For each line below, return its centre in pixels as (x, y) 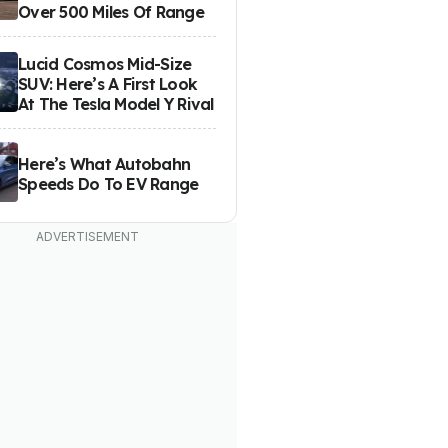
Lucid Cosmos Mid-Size (105, 63)
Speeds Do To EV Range (108, 183)
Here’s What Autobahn (104, 163)
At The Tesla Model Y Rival (116, 103)
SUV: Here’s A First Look (108, 83)
